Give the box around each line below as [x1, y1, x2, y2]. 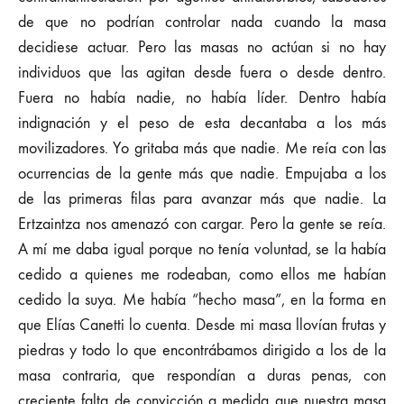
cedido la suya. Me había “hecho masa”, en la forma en [18, 290, 386, 309]
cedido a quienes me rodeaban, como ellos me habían [18, 265, 386, 284]
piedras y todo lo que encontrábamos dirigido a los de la [18, 341, 386, 360]
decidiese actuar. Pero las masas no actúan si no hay [18, 38, 386, 57]
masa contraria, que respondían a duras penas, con [18, 366, 386, 385]
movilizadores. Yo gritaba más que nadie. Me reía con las [18, 139, 386, 158]
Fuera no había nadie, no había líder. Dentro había [18, 88, 386, 107]
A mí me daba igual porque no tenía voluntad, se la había [18, 240, 386, 259]
